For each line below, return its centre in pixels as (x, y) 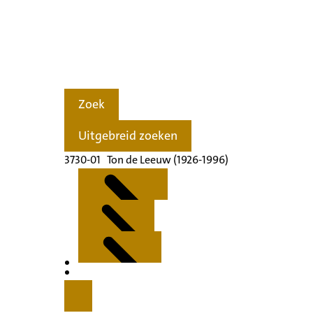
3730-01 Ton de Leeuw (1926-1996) (146, 159)
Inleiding (116, 285)
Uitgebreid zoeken (128, 136)
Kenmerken (123, 275)
